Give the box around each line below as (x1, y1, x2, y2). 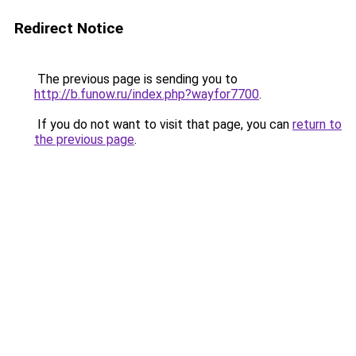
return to (292, 117, 342, 132)
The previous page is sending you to (34, 72, 238, 87)
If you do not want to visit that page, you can (34, 117, 292, 132)
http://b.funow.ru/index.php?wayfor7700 (34, 87, 259, 102)
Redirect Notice (14, 19, 123, 37)
